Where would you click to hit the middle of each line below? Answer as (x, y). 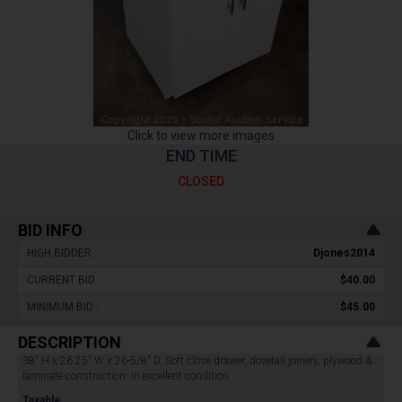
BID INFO (50, 230)
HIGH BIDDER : (62, 253)
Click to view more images (201, 135)
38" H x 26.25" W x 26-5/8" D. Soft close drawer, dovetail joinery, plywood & (197, 361)
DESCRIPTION (70, 342)
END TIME (201, 156)
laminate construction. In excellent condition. (128, 376)
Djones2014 (344, 253)
